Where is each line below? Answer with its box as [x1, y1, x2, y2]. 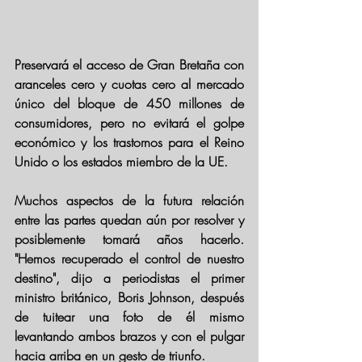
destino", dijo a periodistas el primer [15, 269, 244, 287]
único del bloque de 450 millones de [15, 95, 244, 112]
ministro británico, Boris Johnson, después [15, 288, 244, 306]
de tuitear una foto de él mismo [15, 308, 244, 326]
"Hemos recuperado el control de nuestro [15, 250, 244, 267]
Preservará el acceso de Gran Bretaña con [15, 56, 244, 74]
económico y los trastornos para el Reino [15, 133, 244, 151]
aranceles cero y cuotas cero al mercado [15, 75, 244, 93]
